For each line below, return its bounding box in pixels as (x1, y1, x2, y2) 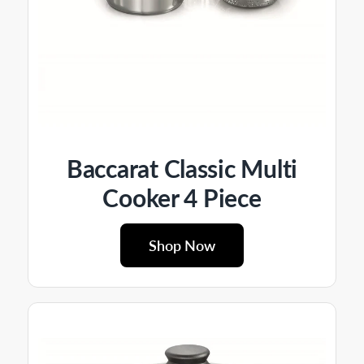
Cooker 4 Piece (102, 180, 262, 214)
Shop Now (149, 234, 215, 255)
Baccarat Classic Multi (66, 150, 298, 185)
